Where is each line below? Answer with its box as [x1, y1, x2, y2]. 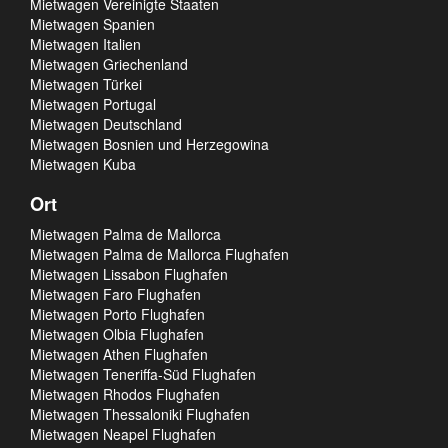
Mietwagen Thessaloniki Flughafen [30, 404, 250, 424]
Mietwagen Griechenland [30, 54, 188, 74]
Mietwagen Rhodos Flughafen [30, 384, 220, 404]
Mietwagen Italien [30, 34, 141, 54]
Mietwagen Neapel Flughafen [30, 424, 216, 444]
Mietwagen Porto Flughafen [30, 304, 205, 324]
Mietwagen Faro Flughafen [30, 284, 201, 304]
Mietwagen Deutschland [30, 114, 182, 134]
